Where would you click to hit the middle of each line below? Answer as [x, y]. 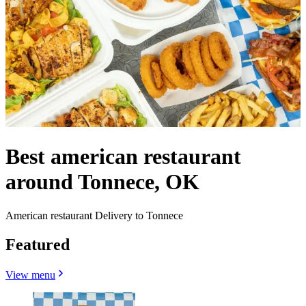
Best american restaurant [123, 157]
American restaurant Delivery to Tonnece [94, 215]
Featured [38, 244]
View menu [30, 275]
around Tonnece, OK [102, 182]
